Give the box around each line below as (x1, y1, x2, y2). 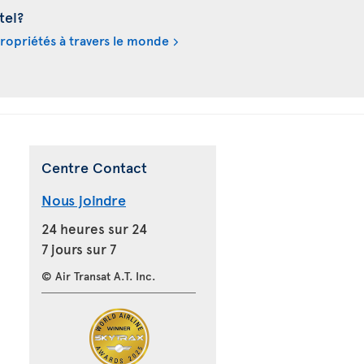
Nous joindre (41, 188, 126, 210)
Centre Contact (41, 156, 147, 177)
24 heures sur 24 (41, 218, 147, 238)
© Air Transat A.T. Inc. (41, 267, 155, 284)
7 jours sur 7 (41, 238, 116, 258)
